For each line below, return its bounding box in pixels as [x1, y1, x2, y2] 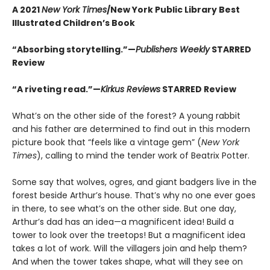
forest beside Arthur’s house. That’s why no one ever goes [12, 189, 256, 201]
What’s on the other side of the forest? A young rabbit [12, 110, 240, 122]
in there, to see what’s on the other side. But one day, [12, 202, 236, 215]
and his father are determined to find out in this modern [12, 123, 250, 135]
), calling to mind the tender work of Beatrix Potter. [37, 149, 250, 162]
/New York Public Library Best [107, 4, 240, 16]
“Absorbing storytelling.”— [12, 43, 136, 55]
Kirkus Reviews [101, 83, 160, 95]
